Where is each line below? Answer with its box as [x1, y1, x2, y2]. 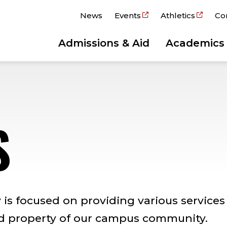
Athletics [161, 11, 195, 20]
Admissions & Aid [58, 37, 149, 49]
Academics [166, 37, 224, 49]
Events [115, 11, 141, 20]
